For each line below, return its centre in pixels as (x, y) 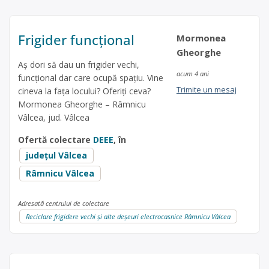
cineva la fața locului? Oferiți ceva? (84, 91)
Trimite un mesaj (206, 89)
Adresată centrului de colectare (64, 203)
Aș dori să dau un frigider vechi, (79, 64)
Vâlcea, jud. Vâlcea (54, 117)
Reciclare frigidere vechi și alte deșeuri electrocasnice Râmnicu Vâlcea (128, 216)
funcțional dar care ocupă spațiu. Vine (91, 77)
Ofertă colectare (56, 139)
